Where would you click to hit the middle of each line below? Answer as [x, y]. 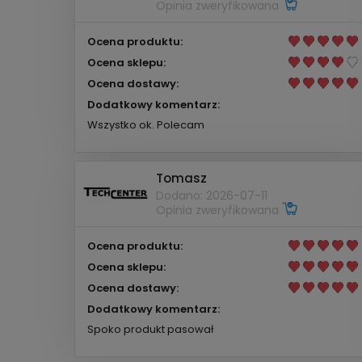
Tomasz [181, 179]
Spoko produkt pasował [150, 329]
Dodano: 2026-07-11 [212, 196]
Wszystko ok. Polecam [146, 124]
